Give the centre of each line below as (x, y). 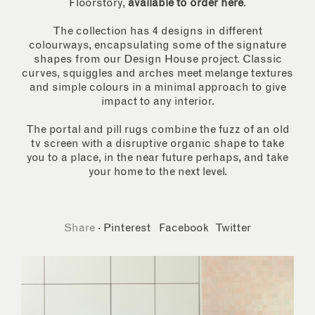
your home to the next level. (157, 172)
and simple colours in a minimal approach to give (157, 88)
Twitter (233, 228)
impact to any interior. (157, 102)
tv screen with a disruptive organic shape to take (157, 144)
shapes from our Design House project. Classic (157, 59)
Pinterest (127, 228)
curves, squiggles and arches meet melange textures (157, 73)
